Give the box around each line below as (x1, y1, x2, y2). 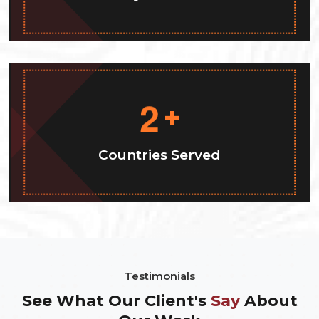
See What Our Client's (21, 291, 206, 310)
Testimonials (124, 268, 195, 283)
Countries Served (98, 146, 221, 163)
